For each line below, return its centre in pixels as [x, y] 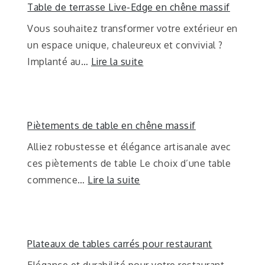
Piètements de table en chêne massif [112, 125]
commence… [58, 180]
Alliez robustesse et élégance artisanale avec [129, 146]
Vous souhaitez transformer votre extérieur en [132, 28]
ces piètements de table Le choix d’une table [129, 163]
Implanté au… [59, 61]
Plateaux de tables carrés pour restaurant [120, 243]
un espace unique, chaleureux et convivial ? [125, 45]
